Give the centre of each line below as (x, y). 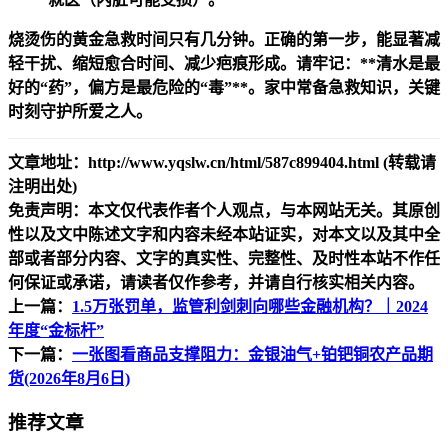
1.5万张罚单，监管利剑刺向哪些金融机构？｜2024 (250, 306)
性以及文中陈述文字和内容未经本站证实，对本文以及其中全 (224, 234)
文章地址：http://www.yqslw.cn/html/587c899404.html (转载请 (222, 162)
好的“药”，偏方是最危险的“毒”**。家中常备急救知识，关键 (224, 87)
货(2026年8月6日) (69, 378)
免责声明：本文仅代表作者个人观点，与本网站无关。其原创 (224, 210)
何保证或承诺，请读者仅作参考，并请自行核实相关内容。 (216, 282)
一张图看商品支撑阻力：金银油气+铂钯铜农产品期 (252, 354)
